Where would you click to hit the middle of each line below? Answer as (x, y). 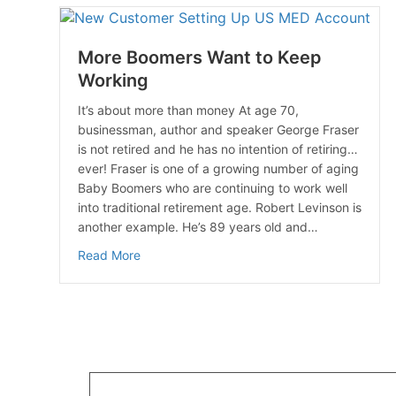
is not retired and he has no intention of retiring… (218, 149)
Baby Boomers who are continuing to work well (213, 188)
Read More (109, 255)
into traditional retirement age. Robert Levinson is (220, 208)
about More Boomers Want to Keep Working (265, 255)
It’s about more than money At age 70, (190, 110)
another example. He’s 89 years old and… (198, 227)
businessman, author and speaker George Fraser (218, 130)
